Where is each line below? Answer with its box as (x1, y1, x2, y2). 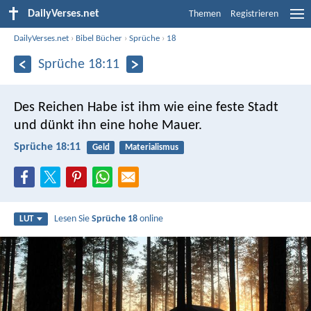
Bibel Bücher (76, 33, 123, 43)
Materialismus (124, 142, 178, 152)
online (137, 214, 164, 225)
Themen (189, 9, 221, 19)
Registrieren (230, 9, 278, 19)
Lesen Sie (54, 214, 92, 225)
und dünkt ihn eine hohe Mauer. (14, 118, 202, 133)
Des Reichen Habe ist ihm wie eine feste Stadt (14, 100, 278, 115)
